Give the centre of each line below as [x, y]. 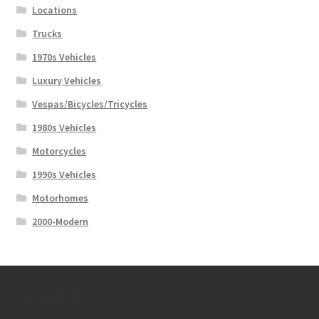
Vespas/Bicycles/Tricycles [90, 104]
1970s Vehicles [64, 57]
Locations [55, 10]
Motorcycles [59, 151]
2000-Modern [61, 222]
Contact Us [51, 297]
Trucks [47, 34]
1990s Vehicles [64, 175]
